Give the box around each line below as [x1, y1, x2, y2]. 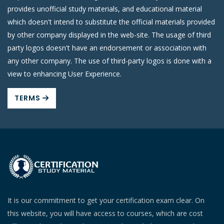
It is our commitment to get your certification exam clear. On [7, 195, 204, 205]
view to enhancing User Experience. [7, 68, 121, 78]
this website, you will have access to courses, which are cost [7, 208, 203, 218]
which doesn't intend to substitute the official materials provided [7, 16, 215, 26]
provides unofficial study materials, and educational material [7, 3, 202, 13]
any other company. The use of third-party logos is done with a [7, 55, 211, 65]
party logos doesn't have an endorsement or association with [7, 42, 206, 52]
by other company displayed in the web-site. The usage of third [7, 29, 211, 39]
